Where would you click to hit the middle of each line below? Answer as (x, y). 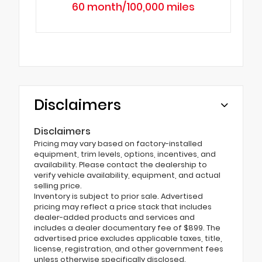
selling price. (58, 185)
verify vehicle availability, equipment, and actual (127, 175)
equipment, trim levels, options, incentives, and (125, 154)
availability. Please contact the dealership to (120, 164)
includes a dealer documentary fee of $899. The (127, 227)
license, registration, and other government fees (129, 249)
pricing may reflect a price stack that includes (123, 206)
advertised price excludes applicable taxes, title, (128, 238)
